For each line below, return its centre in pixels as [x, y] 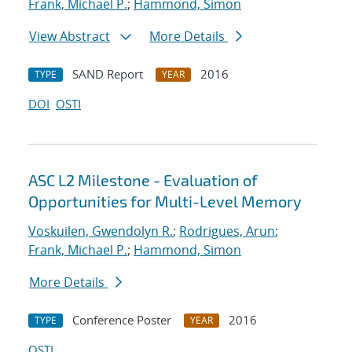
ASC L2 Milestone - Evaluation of [143, 180]
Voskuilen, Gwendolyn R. [101, 231]
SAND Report [108, 74]
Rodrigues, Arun [227, 231]
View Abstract [70, 37]
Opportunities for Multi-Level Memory [165, 202]
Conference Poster [122, 320]
